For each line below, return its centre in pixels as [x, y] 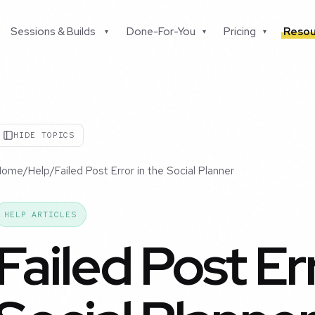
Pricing [240, 32]
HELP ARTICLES [40, 215]
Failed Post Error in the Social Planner [144, 171]
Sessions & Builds [53, 32]
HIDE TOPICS [44, 135]
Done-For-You [161, 32]
